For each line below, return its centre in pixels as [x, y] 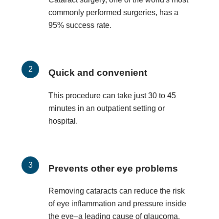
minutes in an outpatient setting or [107, 108]
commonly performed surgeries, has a [113, 12]
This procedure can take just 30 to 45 [112, 95]
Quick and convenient [98, 72]
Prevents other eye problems [113, 168]
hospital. [63, 121]
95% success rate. [80, 25]
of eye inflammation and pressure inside [117, 204]
